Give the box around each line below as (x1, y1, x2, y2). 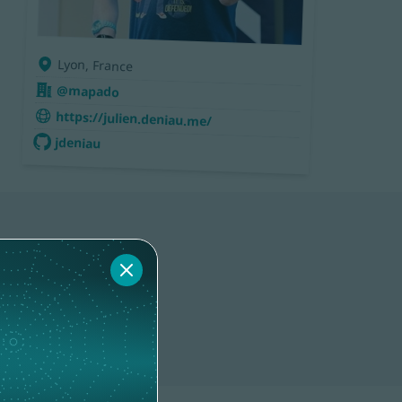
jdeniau (54, 133, 101, 153)
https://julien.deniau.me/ (55, 107, 213, 130)
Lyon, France (57, 55, 134, 75)
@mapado (56, 81, 120, 101)
